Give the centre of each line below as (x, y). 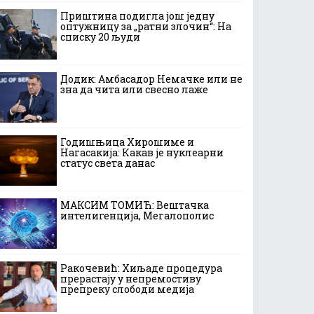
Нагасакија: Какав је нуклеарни (142, 152)
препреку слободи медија (127, 289)
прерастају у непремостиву (131, 279)
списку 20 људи (100, 37)
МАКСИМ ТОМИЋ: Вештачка (135, 205)
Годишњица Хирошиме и (127, 142)
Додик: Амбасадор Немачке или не (151, 79)
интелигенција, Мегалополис (137, 216)
